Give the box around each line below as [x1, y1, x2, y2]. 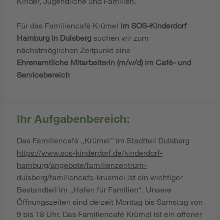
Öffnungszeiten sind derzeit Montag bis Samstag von [17, 196, 203, 206]
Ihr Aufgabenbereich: [17, 111, 130, 125]
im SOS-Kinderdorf [120, 20, 187, 30]
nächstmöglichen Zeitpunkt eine [17, 45, 131, 55]
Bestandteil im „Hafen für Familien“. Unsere [17, 184, 171, 194]
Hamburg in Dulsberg [17, 32, 93, 42]
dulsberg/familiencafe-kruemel [17, 172, 125, 182]
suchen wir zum [93, 32, 149, 42]
